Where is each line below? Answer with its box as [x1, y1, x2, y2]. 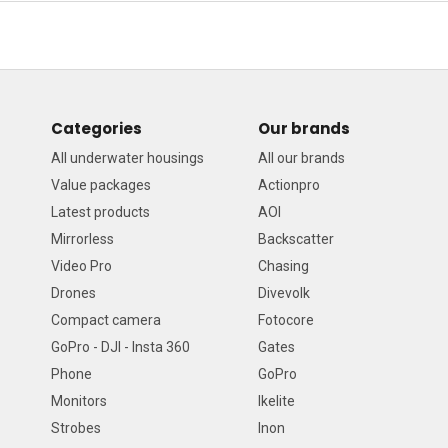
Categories [51, 118, 142, 139]
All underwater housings [51, 150, 204, 166]
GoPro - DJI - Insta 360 [51, 339, 190, 355]
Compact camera [51, 312, 161, 328]
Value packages [51, 177, 151, 193]
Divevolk [258, 285, 310, 301]
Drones [51, 285, 96, 301]
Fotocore [258, 312, 314, 328]
